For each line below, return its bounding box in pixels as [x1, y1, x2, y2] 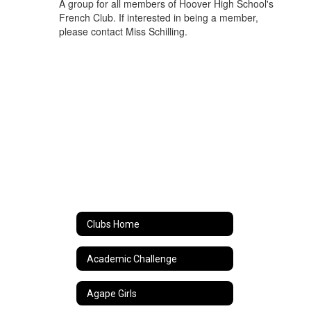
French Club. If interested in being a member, [59, 10, 258, 24]
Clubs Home [87, 218, 140, 230]
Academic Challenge [87, 253, 177, 264]
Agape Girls [87, 287, 137, 299]
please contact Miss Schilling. [59, 24, 187, 38]
